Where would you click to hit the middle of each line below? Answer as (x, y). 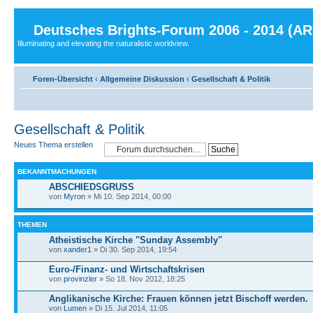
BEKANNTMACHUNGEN (57, 171)
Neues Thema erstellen (53, 144)
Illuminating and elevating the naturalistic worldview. (103, 43)
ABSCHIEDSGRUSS (92, 187)
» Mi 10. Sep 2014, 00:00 (128, 196)
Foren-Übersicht (63, 79)
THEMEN (32, 224)
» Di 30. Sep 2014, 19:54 (134, 249)
